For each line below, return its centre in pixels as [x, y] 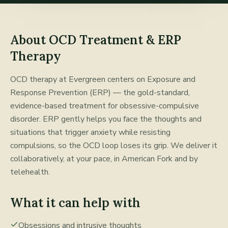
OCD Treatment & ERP [115, 40]
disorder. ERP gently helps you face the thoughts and [106, 119]
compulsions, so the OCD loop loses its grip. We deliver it [114, 146]
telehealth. [30, 172]
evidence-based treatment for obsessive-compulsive [105, 106]
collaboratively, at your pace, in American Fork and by [104, 159]
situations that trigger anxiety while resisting [90, 132]
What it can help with [75, 203]
